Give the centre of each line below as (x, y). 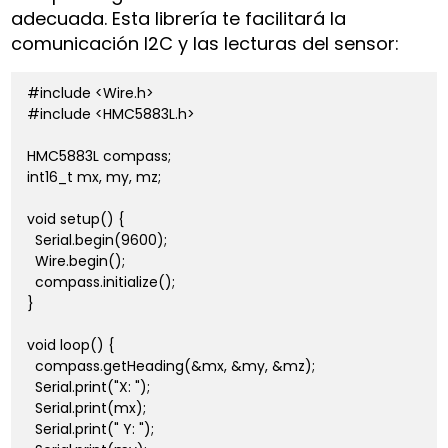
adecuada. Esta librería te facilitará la (179, 18)
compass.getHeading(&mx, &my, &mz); (171, 366)
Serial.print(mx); (87, 408)
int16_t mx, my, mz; (94, 177)
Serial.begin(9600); (97, 240)
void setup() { (76, 219)
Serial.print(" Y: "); (91, 429)
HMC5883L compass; (99, 156)
